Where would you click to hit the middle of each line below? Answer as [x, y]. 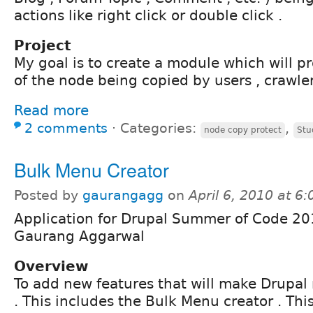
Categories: [160, 128]
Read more [51, 110]
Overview [51, 266]
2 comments [66, 128]
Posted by [48, 195]
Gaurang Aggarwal [79, 236]
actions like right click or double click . [148, 15]
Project [43, 45]
